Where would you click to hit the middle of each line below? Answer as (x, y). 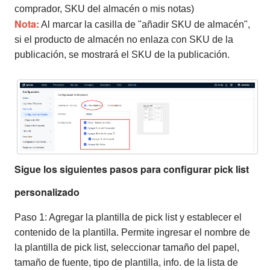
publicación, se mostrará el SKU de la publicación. (122, 54)
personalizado (47, 192)
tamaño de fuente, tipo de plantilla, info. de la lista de (126, 263)
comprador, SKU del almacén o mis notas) (104, 8)
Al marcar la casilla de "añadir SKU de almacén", (145, 24)
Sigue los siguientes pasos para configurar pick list (132, 169)
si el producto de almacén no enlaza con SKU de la (124, 39)
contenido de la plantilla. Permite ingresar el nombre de (132, 233)
